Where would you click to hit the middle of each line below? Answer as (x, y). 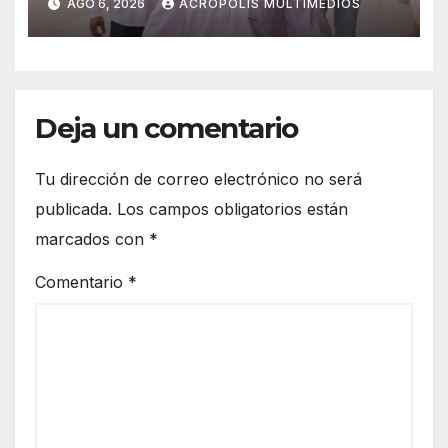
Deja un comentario (166, 128)
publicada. (73, 208)
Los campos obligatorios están (232, 208)
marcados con (92, 238)
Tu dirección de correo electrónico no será (198, 178)
